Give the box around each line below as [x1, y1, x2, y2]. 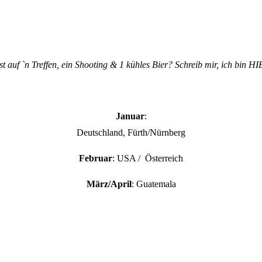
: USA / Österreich [112, 153, 183, 163]
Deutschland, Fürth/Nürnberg [77, 127, 185, 137]
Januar [115, 111, 144, 121]
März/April [86, 178, 132, 189]
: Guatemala [131, 178, 176, 189]
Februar [79, 153, 112, 163]
